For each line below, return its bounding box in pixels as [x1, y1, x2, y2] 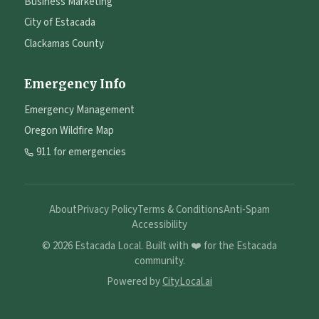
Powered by [107, 274, 162, 289]
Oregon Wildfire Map [24, 123, 114, 138]
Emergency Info [24, 75, 126, 92]
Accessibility [132, 217, 187, 232]
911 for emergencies [36, 144, 126, 159]
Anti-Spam [224, 202, 270, 217]
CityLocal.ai [162, 274, 212, 289]
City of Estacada [24, 15, 95, 31]
